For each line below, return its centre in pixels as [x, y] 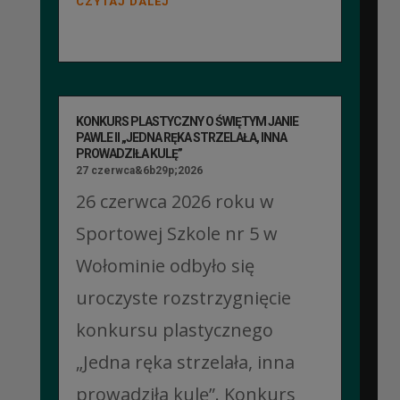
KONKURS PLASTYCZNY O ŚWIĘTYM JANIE [187, 121]
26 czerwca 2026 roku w [175, 201]
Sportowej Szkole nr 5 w [176, 233]
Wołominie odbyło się [165, 265]
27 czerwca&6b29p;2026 [139, 170]
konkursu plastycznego [174, 329]
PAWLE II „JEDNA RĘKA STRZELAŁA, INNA [181, 137]
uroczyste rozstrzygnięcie [183, 297]
